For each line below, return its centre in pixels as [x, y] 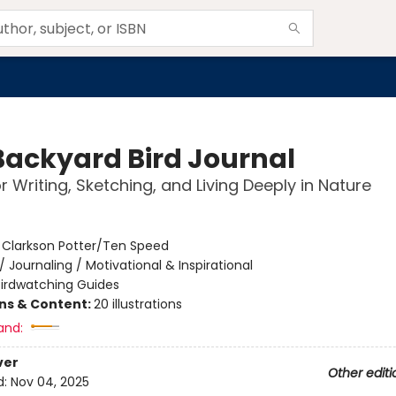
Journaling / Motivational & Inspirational [130, 265]
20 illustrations [137, 304]
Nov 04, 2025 [49, 382]
